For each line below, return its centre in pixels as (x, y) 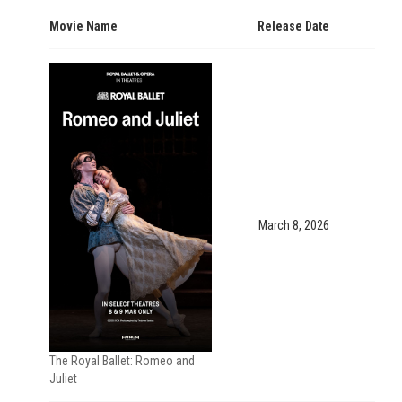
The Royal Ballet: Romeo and (122, 360)
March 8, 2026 (293, 225)
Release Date (293, 26)
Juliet (63, 378)
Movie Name (83, 26)
